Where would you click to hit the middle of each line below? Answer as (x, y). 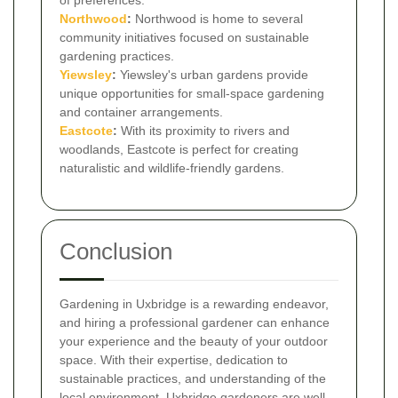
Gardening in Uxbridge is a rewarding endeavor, (194, 303)
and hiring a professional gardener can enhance (195, 322)
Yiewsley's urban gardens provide (212, 74)
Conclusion (116, 251)
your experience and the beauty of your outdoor (194, 341)
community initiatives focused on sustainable (184, 37)
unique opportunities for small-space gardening (192, 93)
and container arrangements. (141, 111)
